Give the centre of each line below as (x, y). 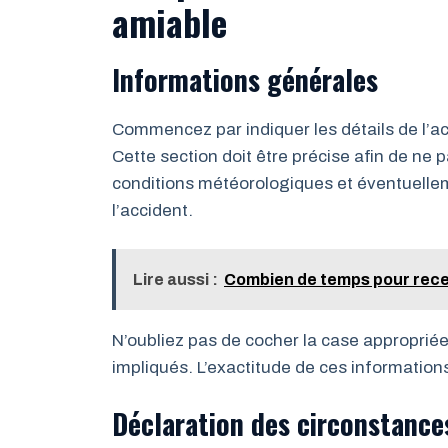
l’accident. (152, 210)
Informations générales (245, 79)
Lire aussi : (175, 279)
